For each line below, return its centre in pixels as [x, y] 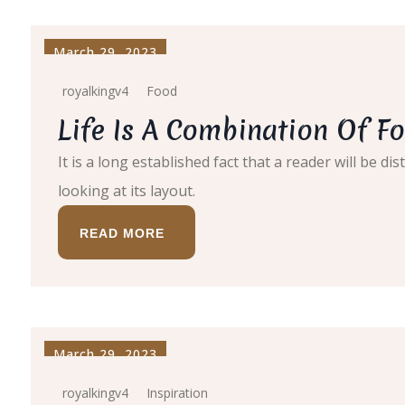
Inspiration [177, 393]
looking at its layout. [127, 191]
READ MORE [122, 233]
